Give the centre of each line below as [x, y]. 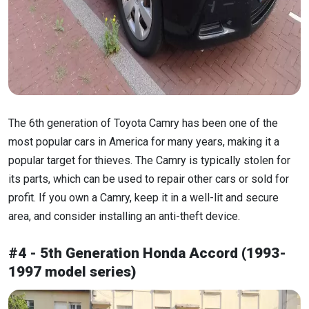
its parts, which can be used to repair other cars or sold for [149, 179]
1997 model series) [72, 272]
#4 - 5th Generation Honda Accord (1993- [147, 253]
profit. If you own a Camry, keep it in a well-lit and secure [143, 198]
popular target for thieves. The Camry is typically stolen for [149, 160]
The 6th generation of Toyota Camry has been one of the [143, 123]
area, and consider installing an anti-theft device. [124, 216]
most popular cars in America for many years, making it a [144, 142]
